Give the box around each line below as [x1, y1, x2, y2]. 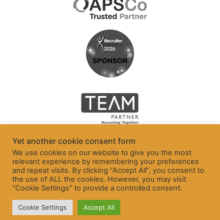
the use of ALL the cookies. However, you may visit [12, 175, 186, 184]
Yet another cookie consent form [12, 136, 136, 146]
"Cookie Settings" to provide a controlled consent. [12, 184, 182, 192]
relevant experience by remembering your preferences [12, 157, 199, 166]
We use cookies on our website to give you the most [12, 148, 192, 157]
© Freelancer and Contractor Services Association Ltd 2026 [31, 210, 189, 217]
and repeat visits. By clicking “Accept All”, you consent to [12, 166, 204, 175]
